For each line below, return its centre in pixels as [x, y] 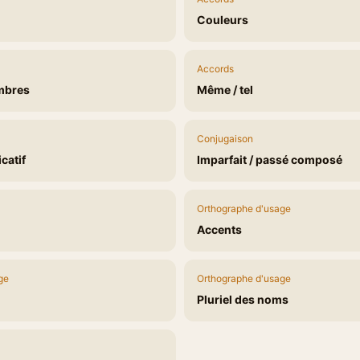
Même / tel [225, 90]
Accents [219, 229]
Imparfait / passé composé [270, 160]
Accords [215, 69]
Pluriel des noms [243, 299]
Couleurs [223, 20]
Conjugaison [225, 139]
